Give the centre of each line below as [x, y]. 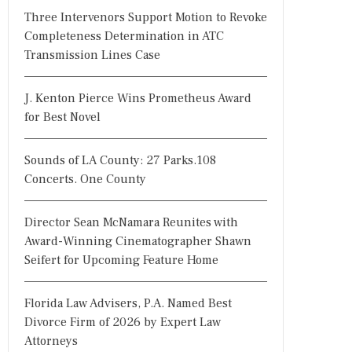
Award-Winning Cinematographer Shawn [138, 241]
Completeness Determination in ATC [124, 36]
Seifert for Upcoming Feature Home [121, 260]
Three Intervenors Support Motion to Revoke [146, 17]
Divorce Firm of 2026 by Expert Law [123, 322]
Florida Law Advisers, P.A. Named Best [128, 303]
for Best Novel [62, 117]
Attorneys [51, 341]
